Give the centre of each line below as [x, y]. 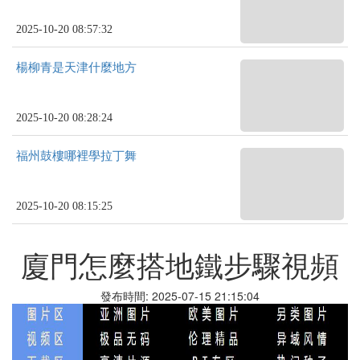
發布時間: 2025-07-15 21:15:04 [180, 296]
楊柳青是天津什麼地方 [76, 67]
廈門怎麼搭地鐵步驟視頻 [180, 264]
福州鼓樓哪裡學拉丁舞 [76, 156]
